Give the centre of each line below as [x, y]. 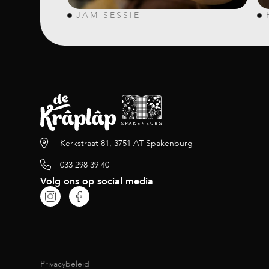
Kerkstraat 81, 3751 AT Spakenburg [126, 143]
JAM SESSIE [109, 15]
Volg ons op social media [97, 181]
